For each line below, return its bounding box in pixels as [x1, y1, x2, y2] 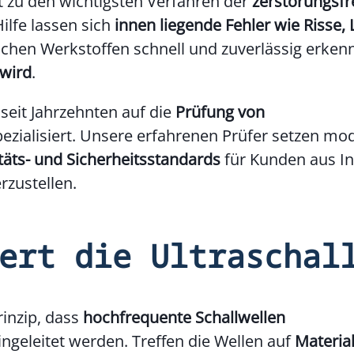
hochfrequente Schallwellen [83, 306, 286, 328]
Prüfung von [175, 101, 265, 123]
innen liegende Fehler [115, 14, 271, 36]
